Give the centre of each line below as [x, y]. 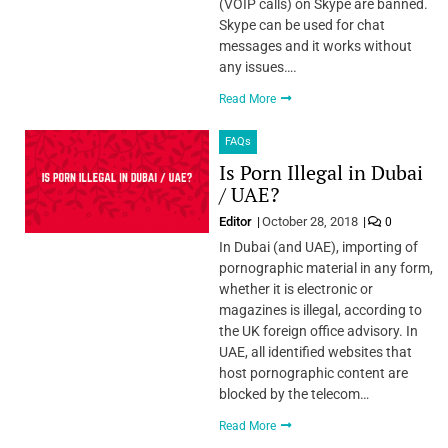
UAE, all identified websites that [315, 351]
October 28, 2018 [309, 221]
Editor [236, 221]
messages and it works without [315, 45]
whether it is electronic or [295, 288]
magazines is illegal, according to [320, 309]
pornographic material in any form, [325, 267]
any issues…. [257, 66]
